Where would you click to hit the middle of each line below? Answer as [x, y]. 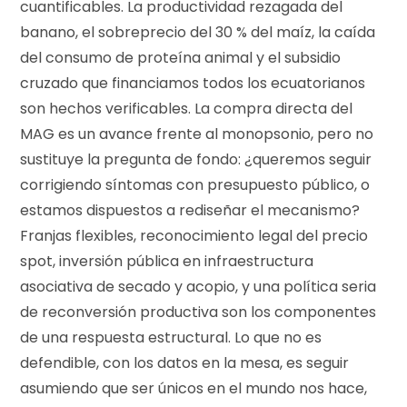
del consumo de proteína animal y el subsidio [181, 57]
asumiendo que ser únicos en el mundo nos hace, [194, 388]
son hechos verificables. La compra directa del [187, 108]
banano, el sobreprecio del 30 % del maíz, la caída [198, 32]
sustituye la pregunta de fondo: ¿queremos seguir [196, 159]
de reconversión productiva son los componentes [199, 312]
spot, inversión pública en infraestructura [167, 261]
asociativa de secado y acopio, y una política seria [199, 286]
